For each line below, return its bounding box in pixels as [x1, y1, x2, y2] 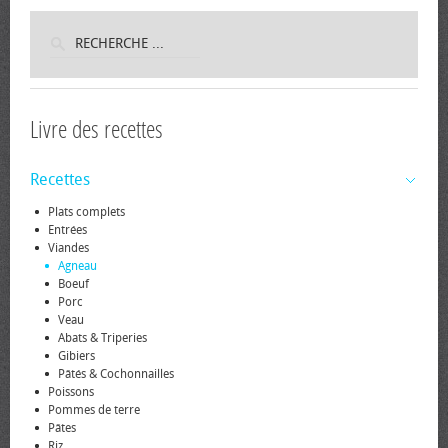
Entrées [48, 223, 87, 237]
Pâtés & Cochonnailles [58, 367, 174, 381]
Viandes [48, 241, 89, 255]
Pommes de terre [48, 403, 140, 417]
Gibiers [58, 349, 95, 363]
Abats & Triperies [58, 331, 147, 345]
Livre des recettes [30, 116, 163, 144]
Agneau [58, 259, 97, 273]
